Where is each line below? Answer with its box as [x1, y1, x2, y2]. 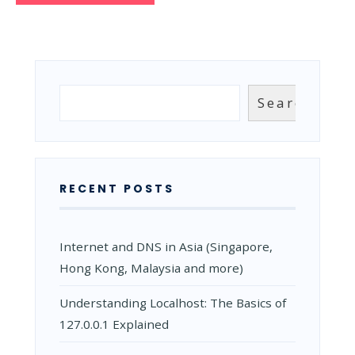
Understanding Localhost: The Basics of [59, 294, 286, 311]
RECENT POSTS [59, 180, 174, 197]
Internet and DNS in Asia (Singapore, [59, 238, 273, 254]
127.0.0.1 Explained [59, 315, 169, 332]
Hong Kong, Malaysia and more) [59, 259, 243, 276]
